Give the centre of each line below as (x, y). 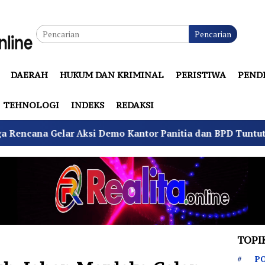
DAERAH (29, 75)
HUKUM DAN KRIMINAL (112, 75)
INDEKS (88, 105)
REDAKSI (135, 105)
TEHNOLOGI (31, 105)
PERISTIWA (201, 75)
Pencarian (213, 34)
